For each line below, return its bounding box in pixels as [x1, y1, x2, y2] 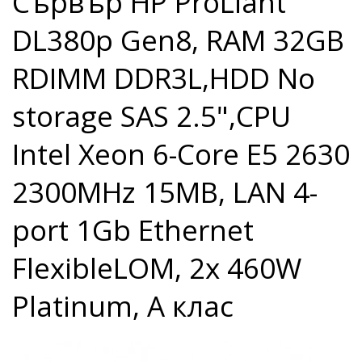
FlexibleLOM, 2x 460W [12, 249, 301, 287]
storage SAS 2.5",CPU [12, 97, 291, 135]
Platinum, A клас [12, 287, 234, 325]
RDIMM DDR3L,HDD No [12, 59, 315, 97]
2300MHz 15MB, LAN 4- [12, 173, 318, 211]
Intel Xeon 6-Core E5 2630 [12, 135, 350, 173]
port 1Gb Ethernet [12, 211, 254, 249]
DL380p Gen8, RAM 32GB [12, 21, 344, 59]
